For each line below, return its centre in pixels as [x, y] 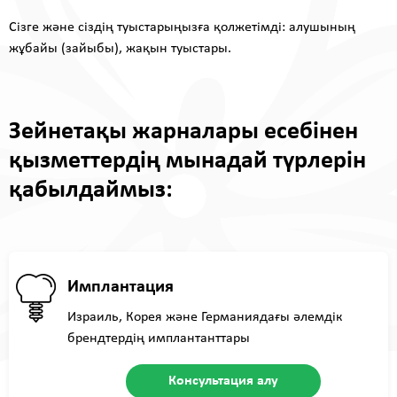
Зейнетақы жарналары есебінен [183, 132]
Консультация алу [223, 381]
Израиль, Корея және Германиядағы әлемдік [205, 317]
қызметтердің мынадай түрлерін [187, 161]
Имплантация [121, 287]
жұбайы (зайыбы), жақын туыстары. [120, 48]
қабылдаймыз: [91, 190]
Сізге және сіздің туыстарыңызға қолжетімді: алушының [182, 27]
